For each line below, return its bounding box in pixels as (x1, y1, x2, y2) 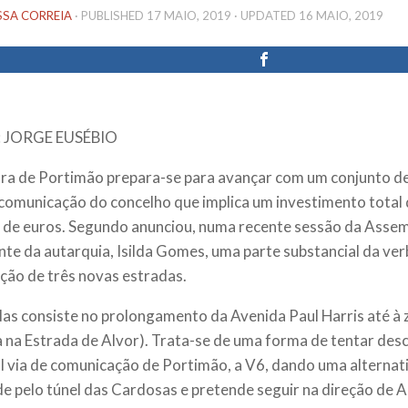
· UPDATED (231, 8, 299, 23)
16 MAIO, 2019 (299, 8, 383, 23)
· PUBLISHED (75, 8, 147, 23)
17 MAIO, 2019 (147, 8, 231, 23)
